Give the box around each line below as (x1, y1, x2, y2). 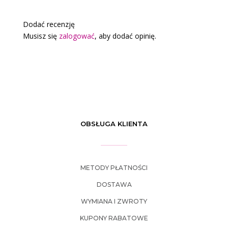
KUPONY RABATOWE (80, 214, 148, 222)
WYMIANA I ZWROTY (81, 197, 147, 205)
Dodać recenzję (22, 19, 75, 29)
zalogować (59, 31, 95, 41)
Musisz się (22, 31, 59, 41)
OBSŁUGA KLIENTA (80, 119, 148, 128)
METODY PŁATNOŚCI (80, 163, 148, 172)
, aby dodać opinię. (94, 31, 156, 41)
